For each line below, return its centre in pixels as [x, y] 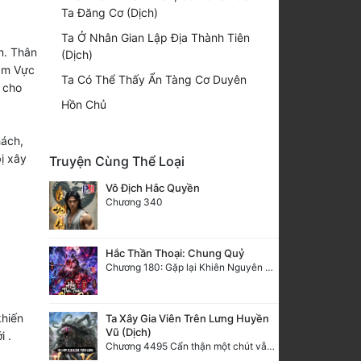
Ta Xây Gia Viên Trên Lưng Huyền [187, 318]
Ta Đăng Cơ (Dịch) [110, 12]
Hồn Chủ [84, 104]
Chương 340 [134, 201]
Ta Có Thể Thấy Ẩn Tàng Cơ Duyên [154, 79]
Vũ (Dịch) [129, 332]
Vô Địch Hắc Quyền [153, 187]
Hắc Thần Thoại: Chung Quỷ [175, 253]
